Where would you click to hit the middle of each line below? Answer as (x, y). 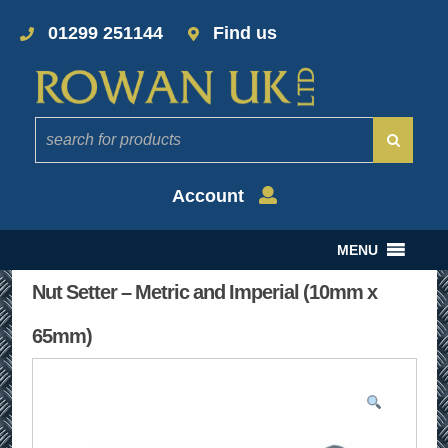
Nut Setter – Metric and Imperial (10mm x (204, 292)
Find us (244, 33)
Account (210, 196)
